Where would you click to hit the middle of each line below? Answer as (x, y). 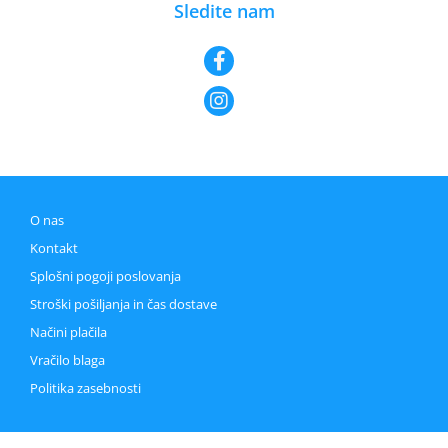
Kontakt (54, 248)
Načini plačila (68, 332)
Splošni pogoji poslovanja (105, 276)
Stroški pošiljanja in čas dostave (123, 304)
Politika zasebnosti (85, 388)
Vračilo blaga (67, 360)
